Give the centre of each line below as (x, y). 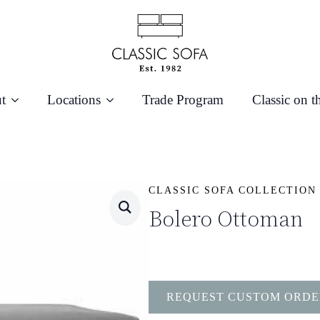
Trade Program (182, 100)
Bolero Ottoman (226, 219)
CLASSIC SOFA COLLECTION (232, 190)
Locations (74, 100)
